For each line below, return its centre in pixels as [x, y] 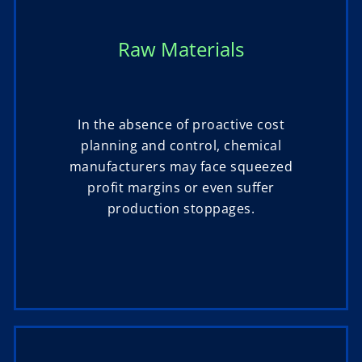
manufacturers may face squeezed [181, 167]
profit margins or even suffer [181, 188]
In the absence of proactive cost [181, 125]
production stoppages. [181, 209]
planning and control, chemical [181, 146]
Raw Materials [181, 49]
